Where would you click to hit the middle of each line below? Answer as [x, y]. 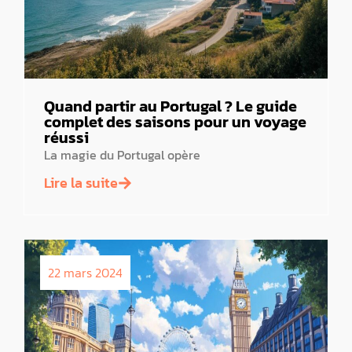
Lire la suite [81, 182]
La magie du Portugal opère [122, 155]
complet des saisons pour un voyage [175, 122]
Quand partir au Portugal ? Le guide [170, 106]
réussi [66, 138]
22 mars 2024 [85, 272]
